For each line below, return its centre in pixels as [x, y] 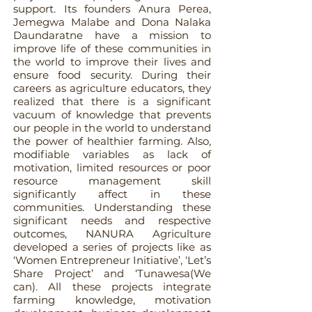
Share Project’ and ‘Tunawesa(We [112, 273]
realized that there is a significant [112, 101]
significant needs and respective [112, 220]
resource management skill [112, 181]
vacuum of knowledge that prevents [112, 115]
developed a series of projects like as [112, 247]
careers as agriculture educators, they [112, 88]
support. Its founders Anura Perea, [112, 9]
